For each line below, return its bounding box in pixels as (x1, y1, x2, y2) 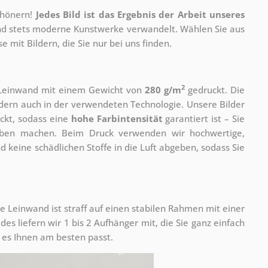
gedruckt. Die (185, 83, 245, 96)
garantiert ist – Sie (162, 112, 245, 124)
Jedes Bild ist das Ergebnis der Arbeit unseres (35, 8, 245, 20)
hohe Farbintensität (71, 112, 163, 124)
